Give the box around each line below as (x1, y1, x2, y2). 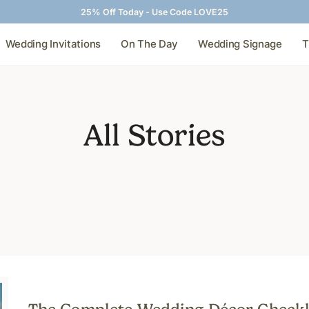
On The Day (121, 38, 179, 50)
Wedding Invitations (5, 38, 101, 50)
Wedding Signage (198, 38, 282, 50)
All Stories (83, 119, 226, 153)
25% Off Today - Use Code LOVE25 (81, 7, 228, 17)
